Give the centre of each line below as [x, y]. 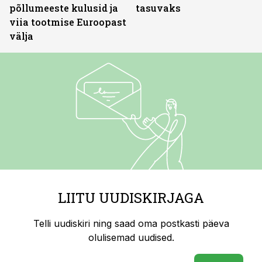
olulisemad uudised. [131, 237]
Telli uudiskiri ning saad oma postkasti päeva [131, 223]
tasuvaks [158, 8]
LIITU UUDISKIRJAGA [131, 198]
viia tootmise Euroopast [68, 22]
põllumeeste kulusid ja [64, 8]
